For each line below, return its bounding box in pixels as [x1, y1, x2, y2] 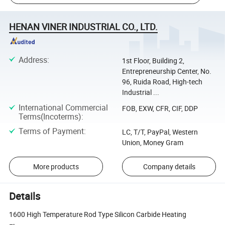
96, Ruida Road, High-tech [122, 76, 202, 86]
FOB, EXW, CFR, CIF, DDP [122, 103, 198, 113]
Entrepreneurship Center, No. [122, 66, 211, 76]
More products [33, 161, 79, 171]
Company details [143, 161, 195, 171]
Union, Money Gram [122, 138, 183, 148]
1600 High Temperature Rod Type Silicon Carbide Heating [9, 209, 187, 219]
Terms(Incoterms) [18, 110, 81, 122]
